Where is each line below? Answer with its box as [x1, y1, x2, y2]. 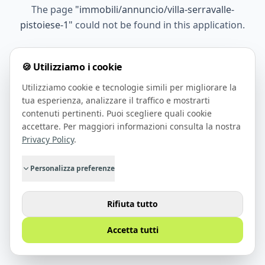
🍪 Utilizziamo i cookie [22, 60, 122, 73]
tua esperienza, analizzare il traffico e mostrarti [22, 95, 210, 106]
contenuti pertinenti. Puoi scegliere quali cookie [22, 108, 212, 119]
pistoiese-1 [20, 18, 69, 31]
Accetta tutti [106, 224, 159, 235]
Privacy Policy [22, 134, 74, 145]
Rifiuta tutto [107, 198, 158, 209]
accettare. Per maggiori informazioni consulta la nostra [22, 121, 241, 132]
